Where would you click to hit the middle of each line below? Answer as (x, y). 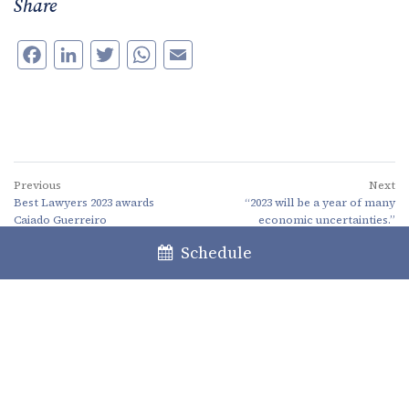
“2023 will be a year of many (320, 203)
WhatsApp (223, 55)
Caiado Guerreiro (60, 220)
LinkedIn (141, 55)
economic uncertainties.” (327, 220)
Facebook (106, 55)
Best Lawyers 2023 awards (84, 203)
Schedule (212, 252)
